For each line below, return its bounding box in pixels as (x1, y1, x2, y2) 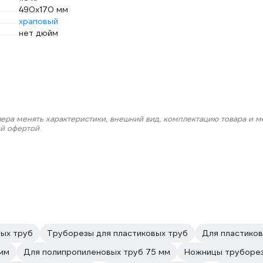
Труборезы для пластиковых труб (47, 228, 188, 238)
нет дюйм (19, 28, 58, 38)
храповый (19, 16, 58, 26)
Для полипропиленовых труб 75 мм (23, 247, 170, 257)
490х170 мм (19, 4, 68, 15)
